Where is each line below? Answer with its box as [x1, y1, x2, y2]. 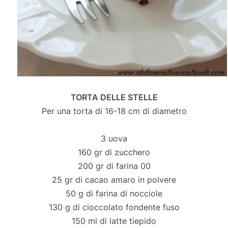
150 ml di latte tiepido [72, 216, 156, 226]
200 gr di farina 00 [77, 161, 151, 171]
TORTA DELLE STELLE [70, 92, 158, 102]
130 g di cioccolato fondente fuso [48, 202, 180, 212]
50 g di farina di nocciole [66, 188, 162, 198]
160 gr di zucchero [78, 147, 150, 157]
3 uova [101, 133, 127, 144]
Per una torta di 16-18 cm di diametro [41, 106, 187, 116]
